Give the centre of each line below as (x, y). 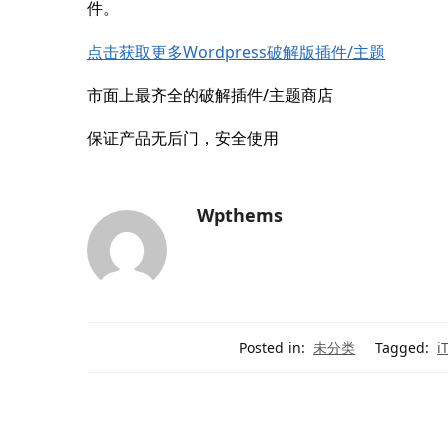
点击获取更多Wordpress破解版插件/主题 (236, 51)
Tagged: (402, 347)
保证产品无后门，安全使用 (183, 138)
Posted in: (272, 347)
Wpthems (240, 214)
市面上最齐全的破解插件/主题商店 (210, 94)
